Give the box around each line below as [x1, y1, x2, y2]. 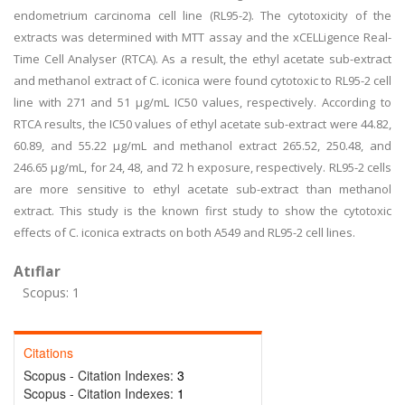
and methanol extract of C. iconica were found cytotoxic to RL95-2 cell [14, 72, 391, 89]
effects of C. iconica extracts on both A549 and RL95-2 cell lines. [14, 224, 355, 240]
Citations [24, 344, 73, 362]
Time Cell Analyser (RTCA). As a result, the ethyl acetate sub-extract [14, 51, 391, 67]
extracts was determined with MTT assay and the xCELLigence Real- [14, 29, 391, 45]
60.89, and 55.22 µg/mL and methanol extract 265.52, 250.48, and [14, 137, 391, 154]
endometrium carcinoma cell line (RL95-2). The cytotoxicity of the [14, 7, 391, 24]
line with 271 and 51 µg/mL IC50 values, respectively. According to [14, 94, 391, 110]
